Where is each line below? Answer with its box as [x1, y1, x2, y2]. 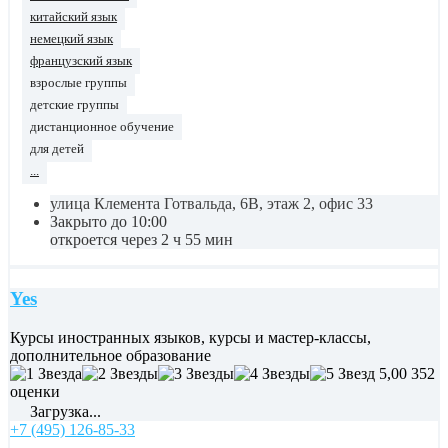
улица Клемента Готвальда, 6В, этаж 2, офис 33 [50, 195, 373, 213]
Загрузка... [26, 402, 101, 420]
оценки [10, 382, 60, 400]
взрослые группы [30, 76, 127, 91]
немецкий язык [30, 32, 113, 47]
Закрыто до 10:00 [50, 213, 167, 231]
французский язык [30, 54, 132, 69]
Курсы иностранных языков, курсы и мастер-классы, [10, 328, 371, 346]
